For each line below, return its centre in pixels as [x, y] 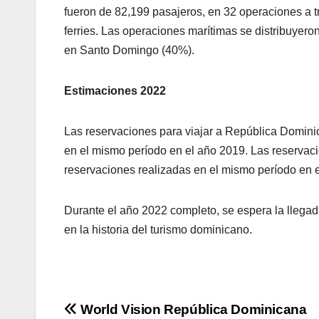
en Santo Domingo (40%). [129, 51]
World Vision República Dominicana [192, 310]
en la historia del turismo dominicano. [158, 230]
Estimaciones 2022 [115, 91]
